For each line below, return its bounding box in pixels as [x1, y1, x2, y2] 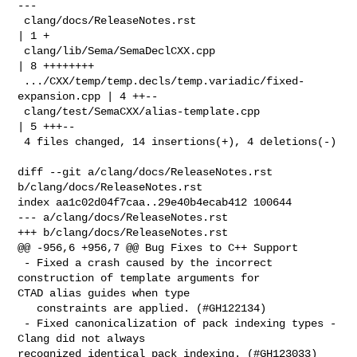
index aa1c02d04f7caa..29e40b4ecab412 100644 [18, 195, 292, 209]
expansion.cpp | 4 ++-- [18, 89, 159, 103]
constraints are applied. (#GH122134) [18, 301, 37, 315]
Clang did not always [18, 331, 152, 345]
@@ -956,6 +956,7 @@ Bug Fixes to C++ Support [18, 241, 299, 254]
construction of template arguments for [18, 271, 267, 284]
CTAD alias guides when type [18, 286, 190, 300]
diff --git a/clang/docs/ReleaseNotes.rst [18, 165, 273, 178]
